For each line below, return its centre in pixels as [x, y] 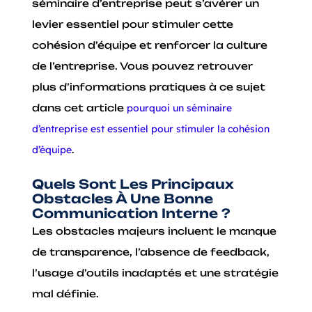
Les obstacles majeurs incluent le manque [155, 231]
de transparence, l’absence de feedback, [151, 252]
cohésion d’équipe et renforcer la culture [150, 45]
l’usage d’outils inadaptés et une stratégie [156, 273]
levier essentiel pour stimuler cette [133, 24]
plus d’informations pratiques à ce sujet [149, 86]
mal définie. [66, 294]
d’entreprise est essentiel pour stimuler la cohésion [151, 128]
